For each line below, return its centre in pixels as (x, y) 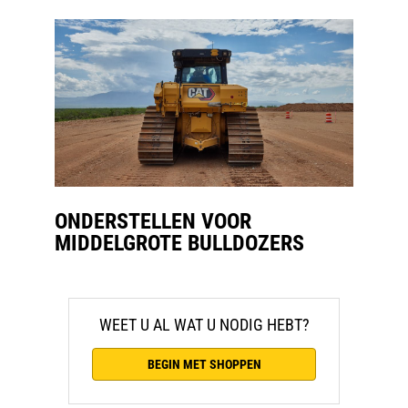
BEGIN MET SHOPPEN (204, 365)
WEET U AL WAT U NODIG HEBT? (204, 325)
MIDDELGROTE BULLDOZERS (179, 244)
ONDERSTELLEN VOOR (153, 222)
